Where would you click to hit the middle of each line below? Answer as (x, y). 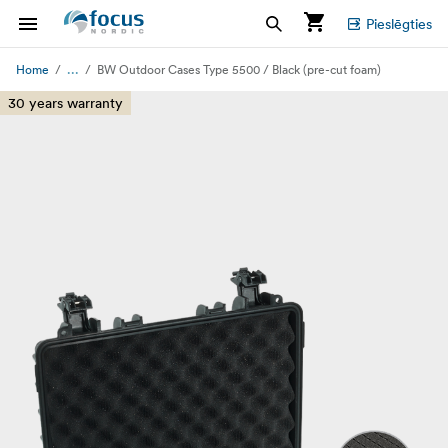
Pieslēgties (399, 23)
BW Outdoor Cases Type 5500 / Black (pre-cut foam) (239, 69)
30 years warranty (65, 103)
